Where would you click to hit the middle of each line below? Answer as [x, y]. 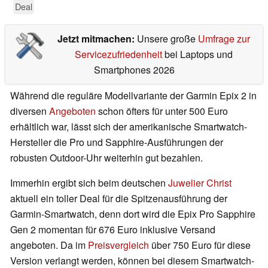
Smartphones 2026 [134, 70]
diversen [30, 111]
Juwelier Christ [200, 183]
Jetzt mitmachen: [97, 39]
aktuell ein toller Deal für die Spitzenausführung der [119, 199]
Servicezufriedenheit [118, 54]
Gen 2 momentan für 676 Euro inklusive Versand [113, 230]
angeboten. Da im [49, 245]
